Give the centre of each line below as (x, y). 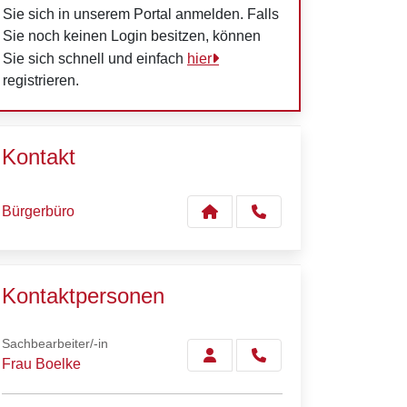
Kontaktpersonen (83, 296)
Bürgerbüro (38, 211)
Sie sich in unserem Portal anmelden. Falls (141, 14)
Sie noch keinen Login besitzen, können (132, 36)
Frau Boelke (41, 364)
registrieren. (41, 80)
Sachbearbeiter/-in (55, 343)
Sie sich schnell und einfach (95, 59)
